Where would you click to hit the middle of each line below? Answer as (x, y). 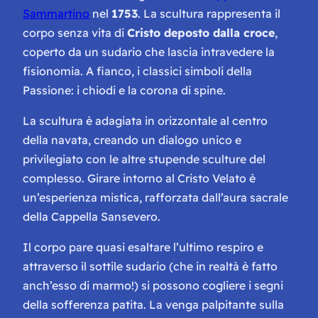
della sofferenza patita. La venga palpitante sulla (153, 305)
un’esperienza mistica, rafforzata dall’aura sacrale (155, 198)
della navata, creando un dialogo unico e (132, 140)
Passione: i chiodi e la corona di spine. (124, 91)
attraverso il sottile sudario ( (98, 267)
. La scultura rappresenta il (209, 14)
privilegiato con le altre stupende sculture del (144, 159)
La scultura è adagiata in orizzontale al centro (145, 121)
